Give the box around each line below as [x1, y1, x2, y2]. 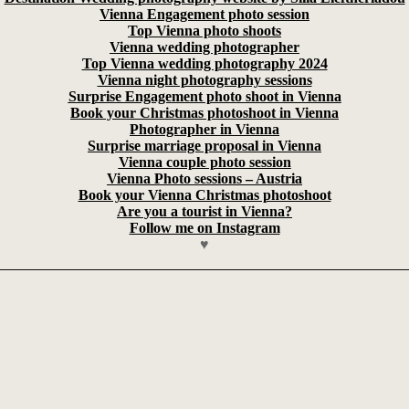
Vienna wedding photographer [110, 39, 299, 55]
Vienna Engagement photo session [100, 6, 309, 22]
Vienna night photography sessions [97, 72, 312, 88]
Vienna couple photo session [118, 154, 291, 170]
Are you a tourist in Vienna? [117, 204, 292, 219]
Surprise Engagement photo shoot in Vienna [68, 89, 341, 104]
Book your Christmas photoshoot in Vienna [70, 105, 339, 121]
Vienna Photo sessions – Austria [107, 171, 302, 186]
